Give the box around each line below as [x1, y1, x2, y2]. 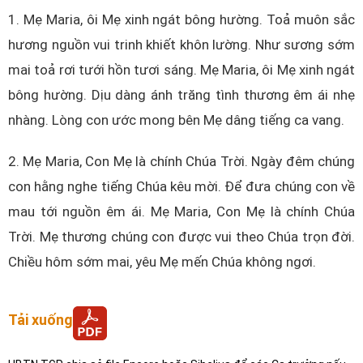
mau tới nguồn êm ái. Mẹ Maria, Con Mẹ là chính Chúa [8, 203, 355, 220]
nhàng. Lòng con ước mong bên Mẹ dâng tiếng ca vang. [8, 111, 344, 128]
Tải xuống [8, 310, 73, 328]
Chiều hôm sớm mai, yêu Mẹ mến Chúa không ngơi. [8, 254, 316, 271]
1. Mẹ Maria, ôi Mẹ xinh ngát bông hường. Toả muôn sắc [8, 11, 355, 28]
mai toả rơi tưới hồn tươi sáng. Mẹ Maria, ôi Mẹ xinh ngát [8, 61, 355, 78]
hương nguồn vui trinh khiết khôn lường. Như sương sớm [8, 36, 355, 53]
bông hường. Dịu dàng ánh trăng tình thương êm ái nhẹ [8, 86, 355, 103]
